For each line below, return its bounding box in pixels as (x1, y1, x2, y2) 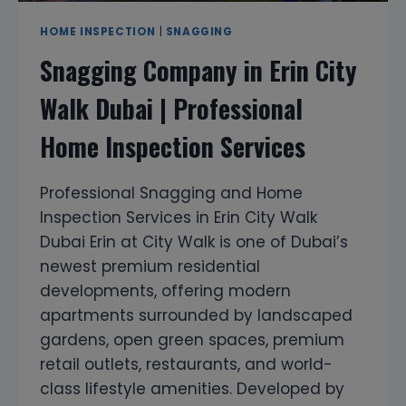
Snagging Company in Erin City (40, 52, 357, 90)
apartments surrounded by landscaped (40, 304, 353, 327)
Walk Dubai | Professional (40, 90, 303, 128)
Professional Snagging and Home (40, 182, 303, 205)
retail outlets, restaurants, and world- (40, 353, 333, 376)
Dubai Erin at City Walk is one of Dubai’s (40, 231, 348, 254)
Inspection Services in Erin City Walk (40, 207, 317, 229)
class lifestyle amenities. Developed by (40, 378, 344, 401)
